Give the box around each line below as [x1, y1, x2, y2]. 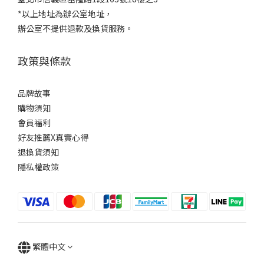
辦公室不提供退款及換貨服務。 [18, 22, 133, 34]
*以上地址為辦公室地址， [18, 8, 113, 19]
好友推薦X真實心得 [18, 131, 88, 143]
